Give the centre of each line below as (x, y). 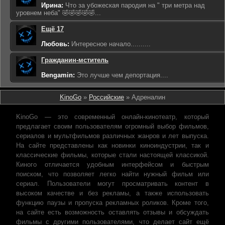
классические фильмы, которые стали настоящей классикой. (113, 155)
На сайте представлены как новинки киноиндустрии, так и (113, 145)
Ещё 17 (52, 29)
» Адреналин (145, 97)
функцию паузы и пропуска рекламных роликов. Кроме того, (113, 203)
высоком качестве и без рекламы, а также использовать (113, 193)
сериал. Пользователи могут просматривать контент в (113, 184)
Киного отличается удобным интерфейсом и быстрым (113, 164)
